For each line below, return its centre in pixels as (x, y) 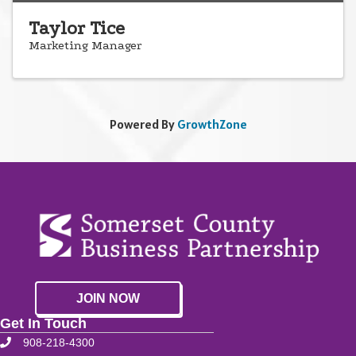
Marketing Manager (85, 45)
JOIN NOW (108, 298)
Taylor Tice (77, 28)
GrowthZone (212, 124)
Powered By (143, 124)
